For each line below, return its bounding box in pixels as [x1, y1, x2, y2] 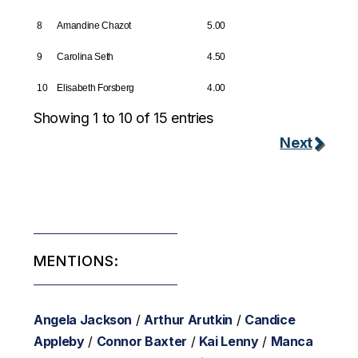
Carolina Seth [57, 51, 113, 63]
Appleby [34, 333, 85, 350]
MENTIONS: [34, 253, 120, 270]
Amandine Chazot [57, 20, 132, 32]
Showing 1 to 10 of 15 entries [34, 109, 213, 127]
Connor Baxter [96, 333, 187, 350]
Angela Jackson [34, 312, 133, 328]
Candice [244, 312, 296, 328]
